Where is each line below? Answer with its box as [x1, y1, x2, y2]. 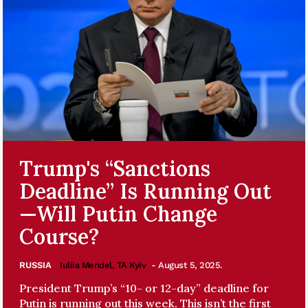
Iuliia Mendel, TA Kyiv [60, 259, 146, 270]
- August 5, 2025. [151, 259, 223, 270]
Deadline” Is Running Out [19, 177, 272, 204]
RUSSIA [19, 259, 52, 270]
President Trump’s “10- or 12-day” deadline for [19, 280, 269, 295]
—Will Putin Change [19, 200, 217, 227]
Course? [19, 223, 99, 250]
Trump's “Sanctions [19, 155, 210, 181]
